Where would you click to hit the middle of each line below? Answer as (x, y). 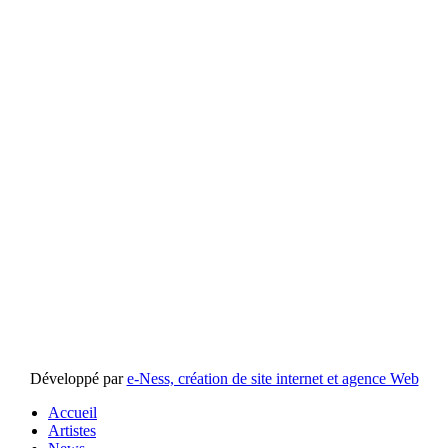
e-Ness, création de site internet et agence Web (272, 379)
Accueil (72, 413)
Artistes (72, 431)
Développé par (78, 379)
